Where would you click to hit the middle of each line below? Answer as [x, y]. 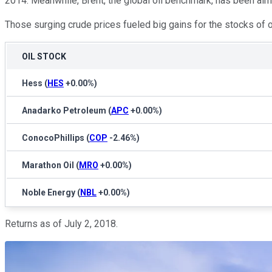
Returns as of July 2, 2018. [63, 223]
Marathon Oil [48, 165]
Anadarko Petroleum [64, 110]
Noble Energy [49, 192]
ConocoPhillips [53, 138]
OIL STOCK [44, 56]
